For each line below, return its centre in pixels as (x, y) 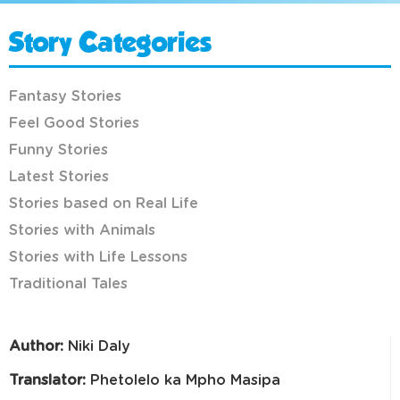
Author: (36, 347)
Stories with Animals (82, 231)
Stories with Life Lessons (98, 258)
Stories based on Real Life (104, 204)
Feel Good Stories (74, 124)
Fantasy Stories (65, 97)
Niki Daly (97, 347)
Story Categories (110, 45)
